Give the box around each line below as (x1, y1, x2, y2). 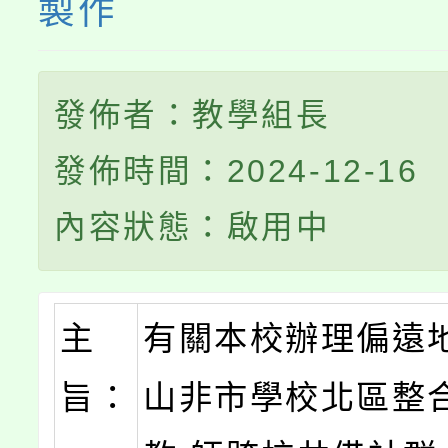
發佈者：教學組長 (54, 97, 331, 133)
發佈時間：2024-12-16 (54, 153, 419, 189)
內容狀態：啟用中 (54, 209, 331, 245)
